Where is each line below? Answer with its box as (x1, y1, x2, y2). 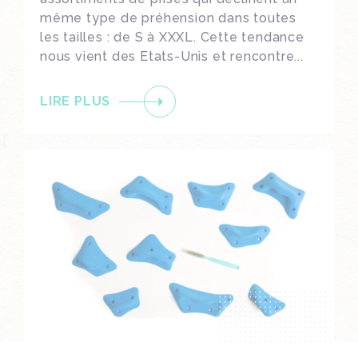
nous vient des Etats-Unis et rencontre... (40, 48, 304, 64)
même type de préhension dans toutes (40, 10, 296, 26)
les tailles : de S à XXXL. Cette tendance (40, 29, 304, 45)
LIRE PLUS (40, 93, 111, 109)
